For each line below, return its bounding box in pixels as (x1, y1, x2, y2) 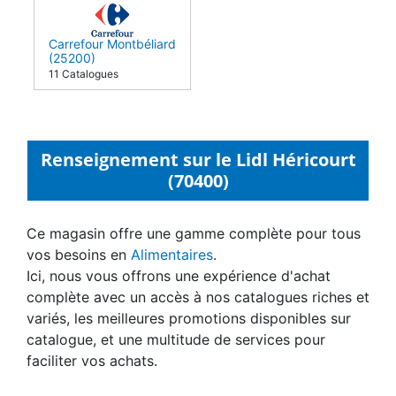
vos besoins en (27, 263, 131, 281)
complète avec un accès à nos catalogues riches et (27, 305, 369, 324)
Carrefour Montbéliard (49, 53, 176, 69)
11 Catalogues (49, 84, 118, 98)
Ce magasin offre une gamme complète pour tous (27, 241, 361, 260)
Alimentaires (131, 263, 213, 281)
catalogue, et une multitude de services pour (27, 347, 325, 366)
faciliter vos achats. (27, 369, 157, 387)
